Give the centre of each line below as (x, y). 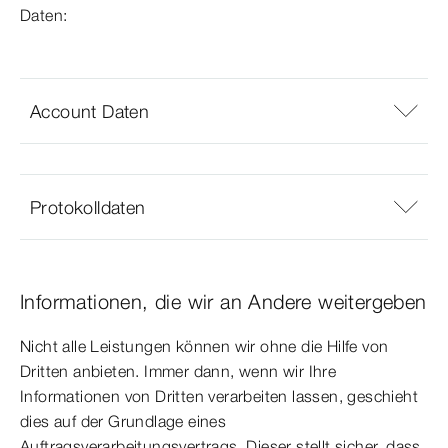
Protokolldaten (88, 207)
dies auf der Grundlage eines (123, 421)
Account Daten (90, 111)
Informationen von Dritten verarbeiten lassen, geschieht (219, 396)
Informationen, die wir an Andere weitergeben (223, 302)
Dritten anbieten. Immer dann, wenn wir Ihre (178, 371)
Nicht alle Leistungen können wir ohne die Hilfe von (204, 346)
